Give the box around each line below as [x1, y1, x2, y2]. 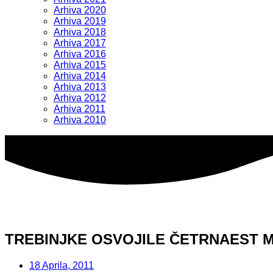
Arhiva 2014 [54, 71, 106, 81]
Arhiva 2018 [54, 27, 106, 37]
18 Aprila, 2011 [29, 260, 94, 271]
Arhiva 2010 [54, 115, 106, 125]
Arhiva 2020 [54, 5, 106, 15]
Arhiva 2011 [54, 104, 105, 114]
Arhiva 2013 [54, 82, 106, 92]
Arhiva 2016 [54, 49, 106, 59]
